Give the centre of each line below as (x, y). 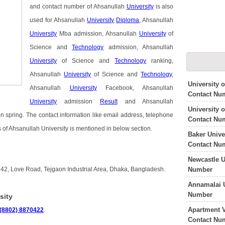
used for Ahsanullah (59, 20)
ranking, (160, 61)
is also (163, 7)
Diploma (128, 20)
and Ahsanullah (145, 102)
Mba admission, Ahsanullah (98, 34)
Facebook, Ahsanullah (135, 88)
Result (108, 102)
